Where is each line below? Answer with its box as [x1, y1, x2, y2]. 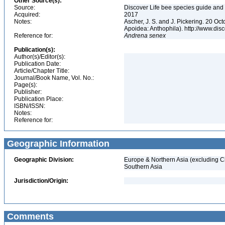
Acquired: [14, 11, 40, 18]
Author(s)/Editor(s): [14, 53, 65, 60]
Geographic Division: [14, 156, 74, 163]
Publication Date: [14, 60, 61, 67]
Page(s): [14, 81, 37, 88]
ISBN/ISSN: [14, 102, 45, 109]
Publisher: [14, 88, 42, 95]
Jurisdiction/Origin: [14, 177, 68, 184]
